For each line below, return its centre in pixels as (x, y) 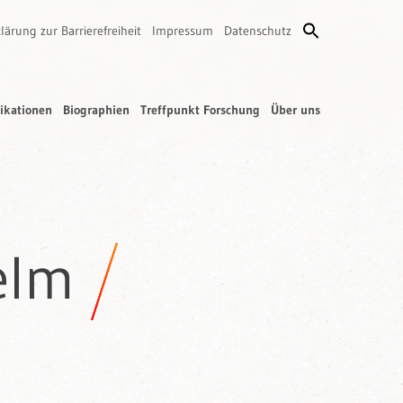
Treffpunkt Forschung (200, 110)
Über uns (296, 110)
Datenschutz (258, 31)
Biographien (96, 110)
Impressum (183, 31)
